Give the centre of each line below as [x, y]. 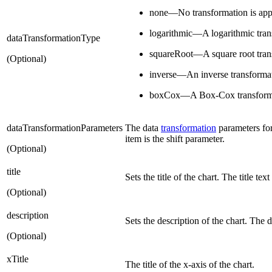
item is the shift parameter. [175, 138]
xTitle [18, 259]
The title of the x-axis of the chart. [190, 264]
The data [143, 127]
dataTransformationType [53, 38]
